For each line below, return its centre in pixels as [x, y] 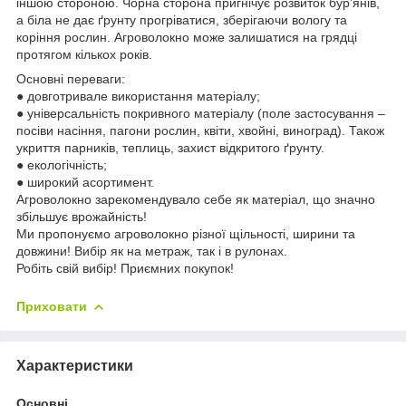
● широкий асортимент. [85, 182]
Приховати [52, 306]
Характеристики [75, 365]
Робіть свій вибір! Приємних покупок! [125, 268]
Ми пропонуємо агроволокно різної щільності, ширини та [186, 233]
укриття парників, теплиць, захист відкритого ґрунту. [170, 147]
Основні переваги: [71, 78]
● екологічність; [62, 164]
